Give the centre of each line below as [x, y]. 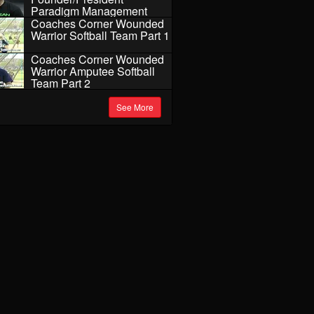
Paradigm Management [89, 11]
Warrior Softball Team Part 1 [100, 35]
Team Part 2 [60, 83]
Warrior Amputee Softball [93, 71]
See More [135, 107]
